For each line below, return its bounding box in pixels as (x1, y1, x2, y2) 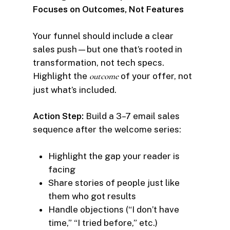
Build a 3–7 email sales (84, 111, 180, 122)
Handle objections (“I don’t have (48, 204, 179, 215)
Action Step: (33, 111, 84, 122)
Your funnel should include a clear (33, 30, 174, 41)
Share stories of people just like (48, 177, 180, 188)
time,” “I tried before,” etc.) (48, 217, 158, 228)
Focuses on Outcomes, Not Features (33, 4, 184, 15)
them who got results (48, 190, 136, 201)
